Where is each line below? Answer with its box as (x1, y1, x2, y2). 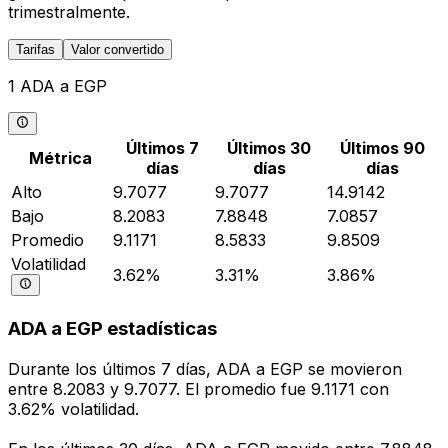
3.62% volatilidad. (8, 399, 139, 420)
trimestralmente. (8, 2, 130, 23)
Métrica (28, 147, 92, 168)
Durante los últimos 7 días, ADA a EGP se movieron (8, 359, 402, 380)
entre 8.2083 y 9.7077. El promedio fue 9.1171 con (8, 379, 389, 400)
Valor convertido (71, 42, 164, 58)
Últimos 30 (227, 137, 311, 158)
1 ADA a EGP (8, 76, 107, 97)
